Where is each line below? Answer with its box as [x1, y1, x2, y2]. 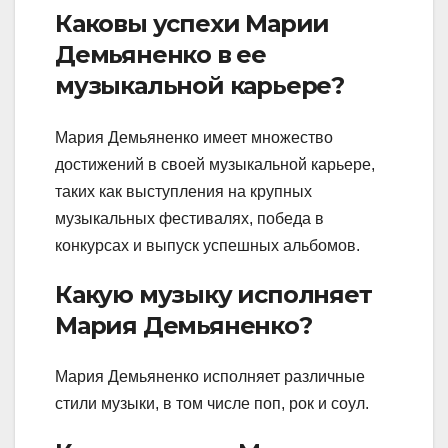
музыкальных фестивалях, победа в [55, 209, 324, 227]
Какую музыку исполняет [55, 279, 372, 309]
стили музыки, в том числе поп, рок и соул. [55, 395, 369, 413]
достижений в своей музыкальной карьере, [55, 155, 375, 173]
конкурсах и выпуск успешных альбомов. [55, 236, 360, 254]
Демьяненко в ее [55, 40, 267, 70]
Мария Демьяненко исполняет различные [55, 368, 365, 386]
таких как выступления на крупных [55, 182, 312, 200]
